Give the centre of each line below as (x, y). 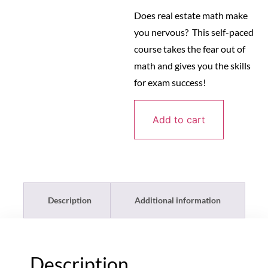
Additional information (177, 200)
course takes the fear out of (190, 49)
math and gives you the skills (192, 66)
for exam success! (170, 83)
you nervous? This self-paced (194, 32)
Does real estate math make (191, 16)
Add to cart (179, 119)
